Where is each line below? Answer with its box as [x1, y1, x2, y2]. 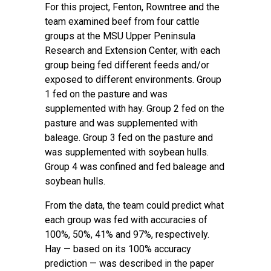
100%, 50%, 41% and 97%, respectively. [45, 229, 209, 240]
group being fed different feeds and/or [45, 59, 209, 71]
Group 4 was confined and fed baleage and [45, 161, 224, 172]
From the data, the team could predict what [45, 200, 224, 211]
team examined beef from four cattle [45, 16, 200, 27]
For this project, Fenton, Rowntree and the [45, 1, 220, 13]
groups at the [45, 30, 103, 42]
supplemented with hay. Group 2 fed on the [45, 103, 224, 114]
